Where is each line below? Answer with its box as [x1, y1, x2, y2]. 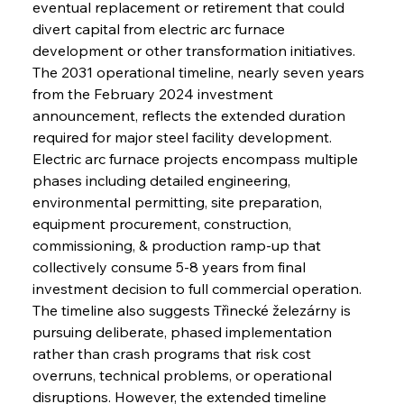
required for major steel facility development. [32, 127, 335, 146]
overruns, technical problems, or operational [32, 365, 335, 384]
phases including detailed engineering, [32, 170, 294, 189]
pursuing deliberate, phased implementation [32, 322, 335, 341]
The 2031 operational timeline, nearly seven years [32, 62, 368, 81]
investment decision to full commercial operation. [32, 279, 365, 298]
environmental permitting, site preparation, [32, 192, 326, 211]
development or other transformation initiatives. [32, 41, 355, 60]
